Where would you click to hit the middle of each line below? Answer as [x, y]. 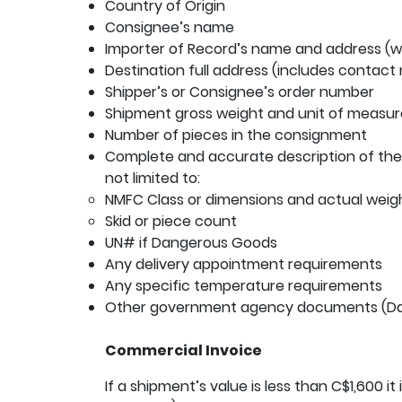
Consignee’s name [170, 27]
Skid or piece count [171, 221]
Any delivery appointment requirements [244, 264]
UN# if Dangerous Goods [191, 243]
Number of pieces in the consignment [236, 135]
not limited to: [153, 178]
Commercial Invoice [184, 350]
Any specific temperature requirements [244, 286]
